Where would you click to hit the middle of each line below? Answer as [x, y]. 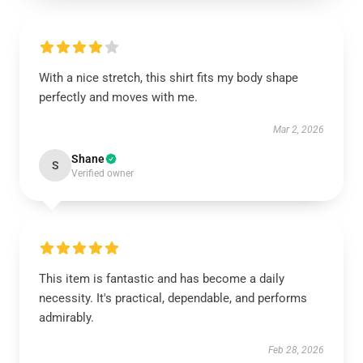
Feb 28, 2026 [296, 350]
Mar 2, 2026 [299, 130]
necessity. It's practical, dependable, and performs [173, 298]
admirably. [66, 318]
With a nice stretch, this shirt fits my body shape [169, 78]
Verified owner [102, 173]
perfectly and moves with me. [118, 97]
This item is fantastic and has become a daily [162, 279]
